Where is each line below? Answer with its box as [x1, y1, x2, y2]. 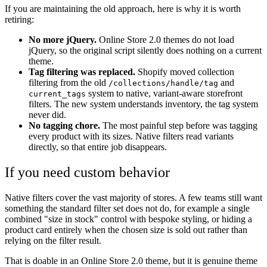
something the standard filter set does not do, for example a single [5, 203, 250, 214]
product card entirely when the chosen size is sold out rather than [5, 225, 247, 235]
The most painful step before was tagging [100, 120, 257, 131]
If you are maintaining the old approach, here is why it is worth [5, 4, 241, 14]
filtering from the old [29, 77, 108, 88]
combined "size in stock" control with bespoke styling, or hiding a [5, 214, 252, 225]
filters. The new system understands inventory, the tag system [29, 99, 258, 110]
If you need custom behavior [5, 164, 170, 181]
